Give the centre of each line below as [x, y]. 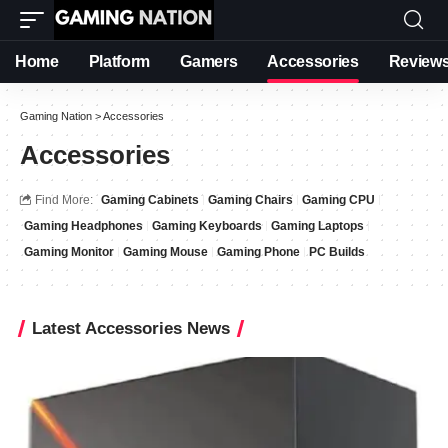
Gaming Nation [56, 116]
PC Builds [337, 252]
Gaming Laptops [317, 226]
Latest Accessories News [131, 328]
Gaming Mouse [165, 252]
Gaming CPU [338, 200]
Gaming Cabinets [150, 200]
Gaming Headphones [83, 226]
